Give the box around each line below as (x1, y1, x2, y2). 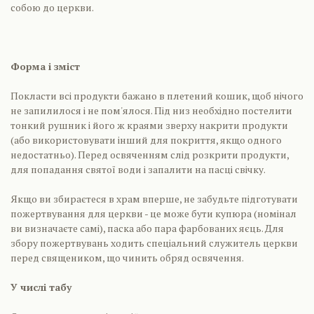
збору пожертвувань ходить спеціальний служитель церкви (11, 236, 298, 250)
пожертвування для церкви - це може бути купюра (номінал (11, 207, 296, 220)
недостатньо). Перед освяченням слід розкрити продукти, (11, 148, 289, 161)
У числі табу (11, 280, 71, 294)
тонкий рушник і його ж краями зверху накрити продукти (11, 118, 288, 132)
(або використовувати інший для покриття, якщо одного (11, 133, 282, 146)
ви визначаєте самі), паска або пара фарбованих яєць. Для (11, 221, 284, 235)
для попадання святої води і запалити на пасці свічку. (11, 163, 266, 176)
